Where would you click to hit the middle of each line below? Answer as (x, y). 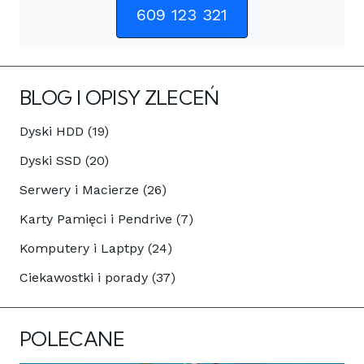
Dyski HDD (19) (64, 131)
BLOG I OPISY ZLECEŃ (119, 97)
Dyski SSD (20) (64, 160)
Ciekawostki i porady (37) (97, 277)
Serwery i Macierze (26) (93, 189)
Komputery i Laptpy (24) (96, 248)
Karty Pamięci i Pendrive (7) (106, 219)
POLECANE (72, 338)
